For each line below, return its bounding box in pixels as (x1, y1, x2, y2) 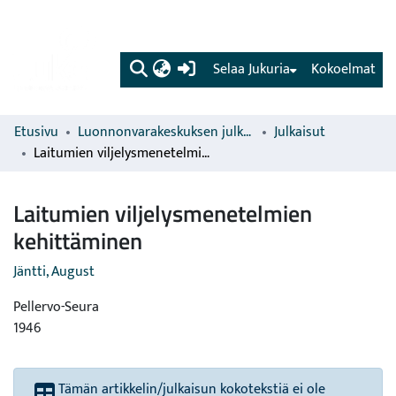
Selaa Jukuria (213, 57, 290, 81)
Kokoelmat (311, 57, 376, 81)
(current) (196, 57, 250, 80)
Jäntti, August (13, 260, 95, 284)
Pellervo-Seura (13, 295, 99, 319)
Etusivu (14, 120, 58, 144)
